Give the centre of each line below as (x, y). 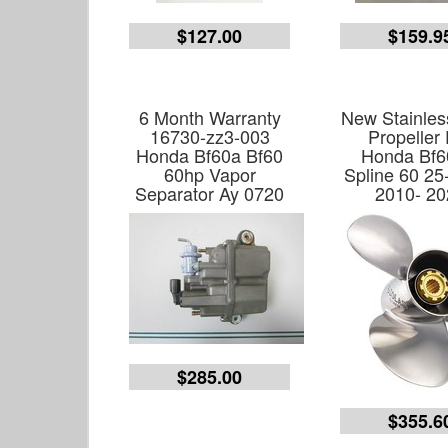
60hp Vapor (209, 174)
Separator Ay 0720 (210, 193)
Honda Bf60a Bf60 (210, 155)
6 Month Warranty (209, 117)
